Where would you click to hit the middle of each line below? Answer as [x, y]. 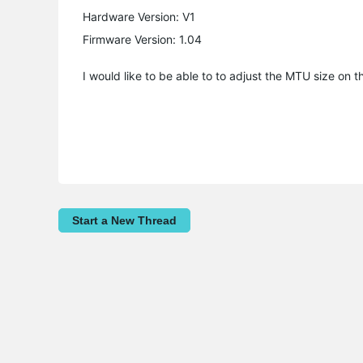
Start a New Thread [124, 221]
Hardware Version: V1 [139, 17]
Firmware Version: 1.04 [142, 40]
